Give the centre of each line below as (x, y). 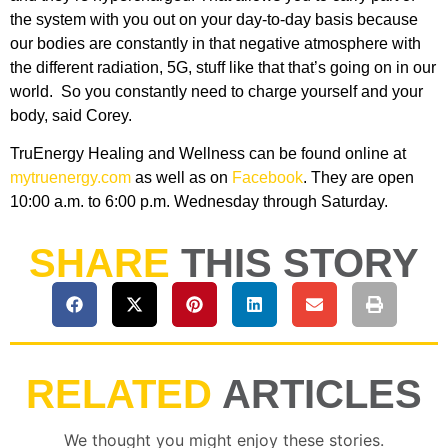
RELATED (119, 393)
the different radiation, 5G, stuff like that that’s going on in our (223, 67)
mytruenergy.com (70, 178)
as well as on (181, 178)
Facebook (267, 178)
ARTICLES (322, 393)
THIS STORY (300, 262)
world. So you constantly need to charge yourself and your (216, 91)
